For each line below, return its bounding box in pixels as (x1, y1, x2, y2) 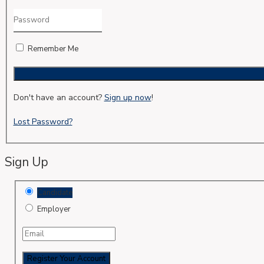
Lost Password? (13, 115, 72, 127)
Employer (37, 204, 71, 215)
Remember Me (27, 43, 78, 54)
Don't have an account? (13, 91, 104, 103)
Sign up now (104, 91, 151, 103)
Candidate (37, 187, 72, 199)
